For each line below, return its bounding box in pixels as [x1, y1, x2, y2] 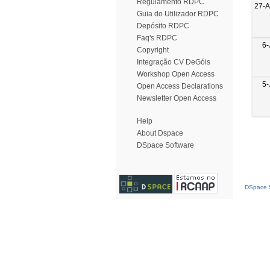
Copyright [137, 46, 169, 54]
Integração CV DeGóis [137, 58, 210, 66]
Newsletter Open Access [137, 94, 216, 102]
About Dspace [137, 129, 183, 137]
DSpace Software [137, 141, 194, 149]
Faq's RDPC [137, 34, 177, 42]
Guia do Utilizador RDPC [137, 10, 219, 18]
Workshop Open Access [137, 70, 215, 78]
